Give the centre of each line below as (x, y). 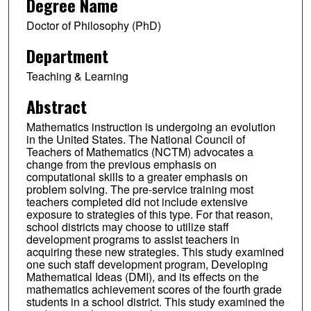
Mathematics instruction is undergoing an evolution (151, 126)
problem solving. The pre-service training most (140, 189)
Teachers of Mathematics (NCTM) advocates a (140, 151)
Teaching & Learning (77, 76)
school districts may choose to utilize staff (127, 226)
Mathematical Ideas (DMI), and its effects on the (142, 276)
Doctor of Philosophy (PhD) (93, 25)
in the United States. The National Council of (135, 139)
